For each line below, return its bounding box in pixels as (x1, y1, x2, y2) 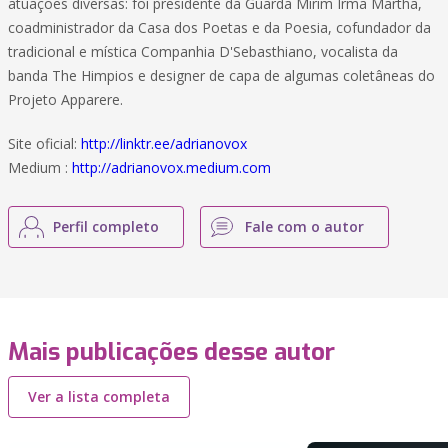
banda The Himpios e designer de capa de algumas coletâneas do (8, 66, 435, 85)
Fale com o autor (245, 217, 364, 236)
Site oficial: (8, 134, 81, 153)
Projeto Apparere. (8, 90, 127, 109)
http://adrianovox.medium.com (72, 158, 271, 177)
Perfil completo (53, 217, 159, 236)
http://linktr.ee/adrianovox (81, 134, 247, 153)
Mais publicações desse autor (8, 336, 335, 368)
